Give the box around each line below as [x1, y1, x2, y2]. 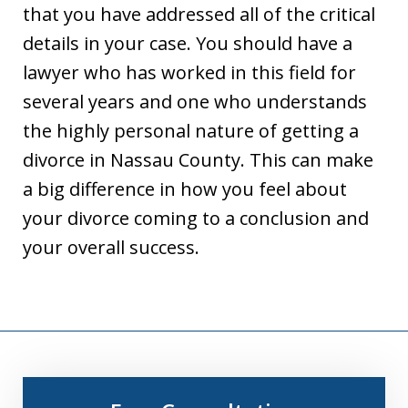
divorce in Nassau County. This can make [23, 147, 373, 172]
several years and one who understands [23, 88, 367, 114]
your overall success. [23, 234, 199, 260]
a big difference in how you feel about [23, 176, 347, 201]
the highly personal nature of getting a [23, 117, 359, 143]
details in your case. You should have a [23, 30, 352, 56]
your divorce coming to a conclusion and [23, 205, 369, 230]
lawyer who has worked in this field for [23, 59, 356, 85]
